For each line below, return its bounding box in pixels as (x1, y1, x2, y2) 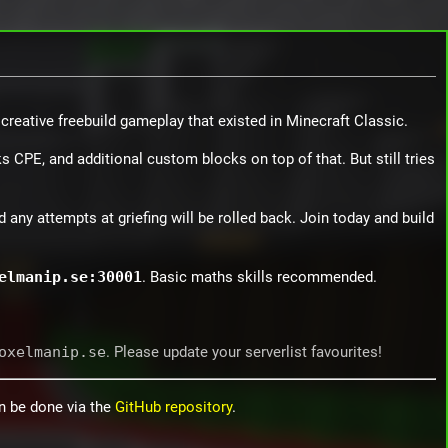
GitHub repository (115, 397, 232, 416)
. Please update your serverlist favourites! (105, 342, 382, 361)
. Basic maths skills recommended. (142, 268, 377, 287)
